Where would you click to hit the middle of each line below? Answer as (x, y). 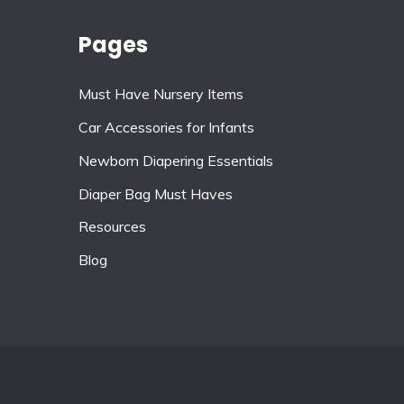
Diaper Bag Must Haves (156, 193)
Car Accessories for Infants (166, 127)
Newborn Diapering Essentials (176, 160)
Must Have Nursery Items (161, 94)
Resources (112, 227)
